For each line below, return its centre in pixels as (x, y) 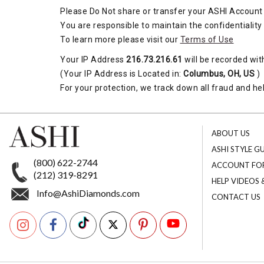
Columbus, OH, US (219, 74)
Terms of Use (207, 39)
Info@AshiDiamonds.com (88, 193)
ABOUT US (230, 133)
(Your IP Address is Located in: (122, 74)
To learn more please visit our (120, 39)
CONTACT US (236, 197)
